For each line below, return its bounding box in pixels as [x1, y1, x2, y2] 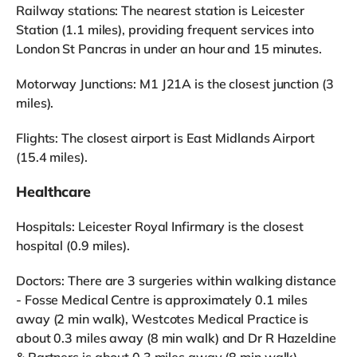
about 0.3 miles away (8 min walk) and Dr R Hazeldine [16, 330, 336, 347]
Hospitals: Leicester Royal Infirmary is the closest [16, 218, 304, 235]
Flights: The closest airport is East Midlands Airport [16, 130, 315, 147]
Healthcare [16, 182, 91, 202]
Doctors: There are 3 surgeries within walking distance [16, 273, 336, 289]
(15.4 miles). [16, 149, 88, 166]
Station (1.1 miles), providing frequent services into [16, 22, 314, 38]
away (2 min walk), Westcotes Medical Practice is [16, 311, 309, 328]
